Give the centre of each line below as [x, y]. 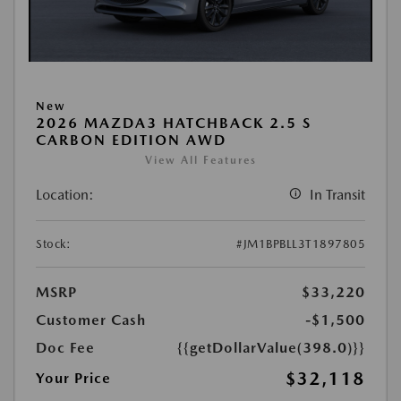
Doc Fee [65, 348]
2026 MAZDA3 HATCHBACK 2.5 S [174, 124]
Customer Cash [91, 320]
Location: [65, 195]
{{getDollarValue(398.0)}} [271, 348]
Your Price [73, 379]
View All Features [200, 161]
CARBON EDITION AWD [131, 141]
